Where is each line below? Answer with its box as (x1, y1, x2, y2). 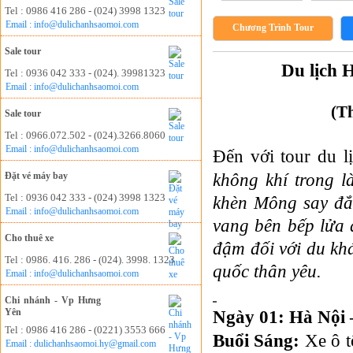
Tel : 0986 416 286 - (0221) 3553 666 (5, 324, 165, 336)
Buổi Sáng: (213, 330, 300, 351)
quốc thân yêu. (213, 261, 321, 281)
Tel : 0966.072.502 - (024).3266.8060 (5, 129, 165, 141)
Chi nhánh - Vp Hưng (5, 295, 101, 306)
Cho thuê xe (5, 232, 54, 243)
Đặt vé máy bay (5, 170, 68, 181)
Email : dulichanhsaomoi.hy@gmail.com (6, 338, 156, 349)
